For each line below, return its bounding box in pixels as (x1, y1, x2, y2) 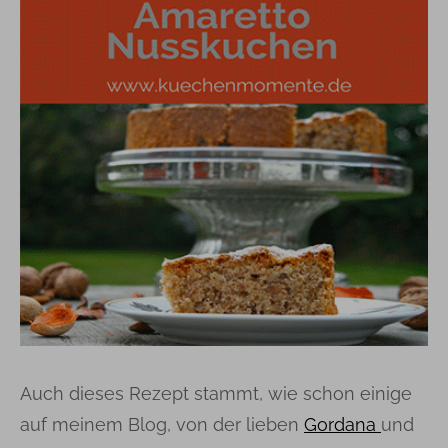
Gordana (304, 414, 381, 436)
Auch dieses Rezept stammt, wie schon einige (20, 383, 412, 405)
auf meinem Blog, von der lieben (20, 414, 304, 436)
